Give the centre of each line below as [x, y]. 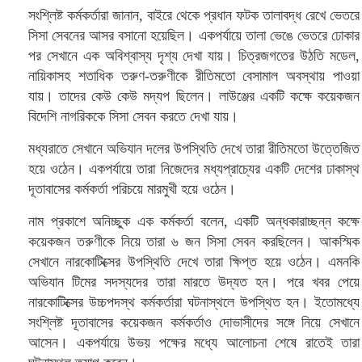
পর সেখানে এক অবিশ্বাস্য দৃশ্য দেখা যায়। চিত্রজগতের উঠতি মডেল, [194, 56]
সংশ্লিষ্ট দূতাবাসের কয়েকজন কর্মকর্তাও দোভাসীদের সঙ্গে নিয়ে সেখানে [194, 322]
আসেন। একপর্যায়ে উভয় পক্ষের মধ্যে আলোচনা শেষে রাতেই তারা [194, 343]
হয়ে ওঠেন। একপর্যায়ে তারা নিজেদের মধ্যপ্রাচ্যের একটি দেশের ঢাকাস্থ [194, 169]
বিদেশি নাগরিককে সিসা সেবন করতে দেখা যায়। [133, 116]
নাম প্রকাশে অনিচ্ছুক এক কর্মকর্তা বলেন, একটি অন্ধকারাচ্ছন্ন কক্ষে [194, 221]
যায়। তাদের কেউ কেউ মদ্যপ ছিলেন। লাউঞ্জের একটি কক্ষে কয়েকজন [194, 96]
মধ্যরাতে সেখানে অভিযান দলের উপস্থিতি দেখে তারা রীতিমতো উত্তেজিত [194, 149]
